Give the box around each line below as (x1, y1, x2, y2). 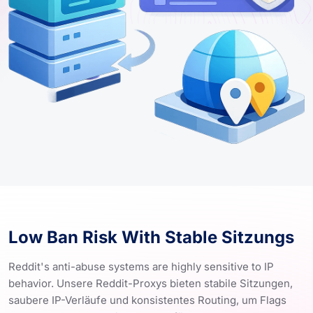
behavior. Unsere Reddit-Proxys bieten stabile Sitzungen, (8, 276, 293, 290)
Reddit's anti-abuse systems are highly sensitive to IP (8, 259, 274, 273)
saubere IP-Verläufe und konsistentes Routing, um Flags (8, 293, 286, 307)
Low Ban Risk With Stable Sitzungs (8, 226, 294, 247)
